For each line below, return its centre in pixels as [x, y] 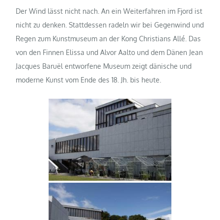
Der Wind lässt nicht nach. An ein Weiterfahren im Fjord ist [109, 11]
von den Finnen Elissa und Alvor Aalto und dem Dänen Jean [110, 53]
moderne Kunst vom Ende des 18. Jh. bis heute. [89, 80]
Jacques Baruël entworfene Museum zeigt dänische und [104, 66]
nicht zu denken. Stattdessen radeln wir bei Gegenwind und [110, 25]
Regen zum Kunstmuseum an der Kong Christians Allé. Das [109, 39]
